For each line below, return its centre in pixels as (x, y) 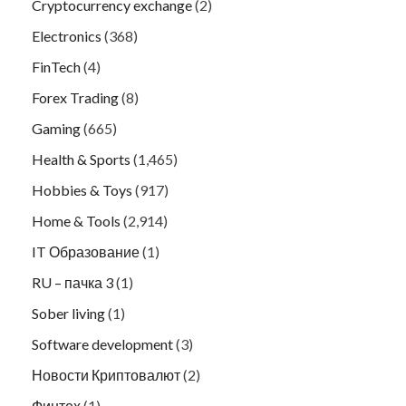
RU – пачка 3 (72, 282)
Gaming (56, 128)
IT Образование (86, 251)
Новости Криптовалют (106, 374)
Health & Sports (81, 159)
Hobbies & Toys (82, 189)
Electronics (67, 35)
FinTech (56, 66)
